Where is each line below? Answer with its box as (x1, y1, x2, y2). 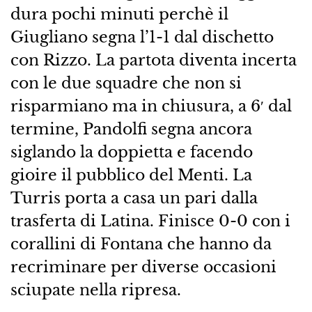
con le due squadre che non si (10, 73, 242, 93)
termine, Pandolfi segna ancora (10, 119, 252, 139)
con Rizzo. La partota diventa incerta (10, 50, 297, 70)
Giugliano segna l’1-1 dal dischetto (10, 27, 274, 47)
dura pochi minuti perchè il (10, 4, 228, 24)
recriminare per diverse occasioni (10, 257, 276, 277)
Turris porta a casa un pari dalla (10, 188, 258, 208)
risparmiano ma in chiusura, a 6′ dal (10, 96, 292, 116)
